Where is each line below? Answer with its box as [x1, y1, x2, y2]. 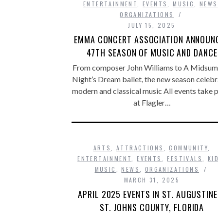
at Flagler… [133, 98, 171, 107]
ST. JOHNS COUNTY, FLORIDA [99, 201, 204, 214]
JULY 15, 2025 [128, 21, 176, 29]
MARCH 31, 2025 [124, 176, 180, 184]
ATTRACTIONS [116, 144, 164, 152]
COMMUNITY [169, 144, 208, 152]
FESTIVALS [167, 154, 202, 163]
